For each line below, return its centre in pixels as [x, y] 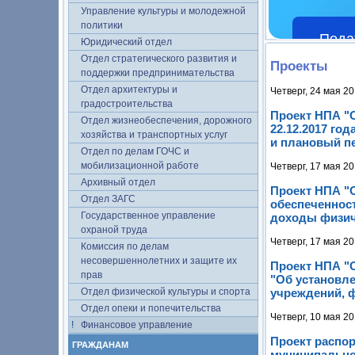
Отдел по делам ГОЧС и [135, 151]
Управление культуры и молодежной [163, 11]
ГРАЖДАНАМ [100, 345]
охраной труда [114, 230]
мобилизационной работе [140, 166]
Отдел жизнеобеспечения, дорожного [166, 120]
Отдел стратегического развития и [159, 59]
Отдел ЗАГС [108, 199]
